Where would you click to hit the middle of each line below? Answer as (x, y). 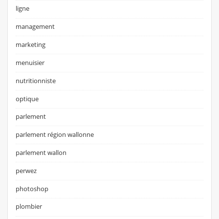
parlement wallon (41, 152)
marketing (31, 45)
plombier (29, 207)
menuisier (30, 62)
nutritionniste (36, 80)
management (35, 27)
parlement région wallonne (55, 135)
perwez (26, 170)
